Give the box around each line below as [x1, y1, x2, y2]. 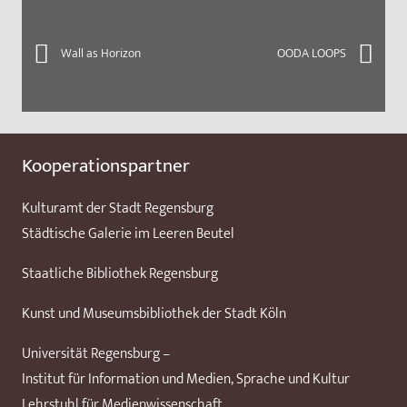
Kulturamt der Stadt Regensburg [22, 195, 213, 221]
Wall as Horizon [60, 42, 141, 65]
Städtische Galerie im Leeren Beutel [22, 221, 234, 246]
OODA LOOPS [277, 42, 347, 65]
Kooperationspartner [22, 149, 190, 182]
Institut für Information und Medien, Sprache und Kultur [22, 366, 350, 392]
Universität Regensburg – [22, 341, 170, 366]
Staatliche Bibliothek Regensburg [22, 261, 218, 286]
